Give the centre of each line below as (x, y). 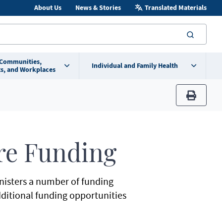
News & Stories (98, 8)
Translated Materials (175, 8)
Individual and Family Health (135, 66)
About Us (48, 8)
